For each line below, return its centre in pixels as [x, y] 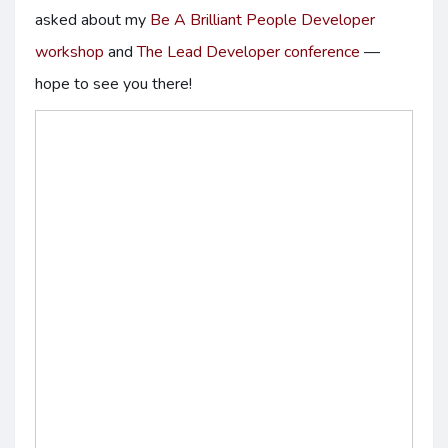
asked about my [92, 20]
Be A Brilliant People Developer [262, 20]
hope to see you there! [113, 84]
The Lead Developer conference [248, 52]
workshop [69, 52]
